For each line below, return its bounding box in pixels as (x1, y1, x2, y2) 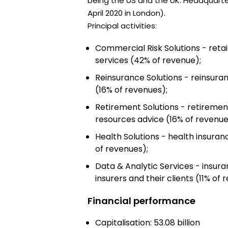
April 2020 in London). (88, 7, 165, 18)
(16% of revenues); (95, 83, 167, 96)
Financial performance (88, 194, 195, 207)
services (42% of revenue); (95, 54, 201, 66)
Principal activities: (88, 20, 157, 31)
